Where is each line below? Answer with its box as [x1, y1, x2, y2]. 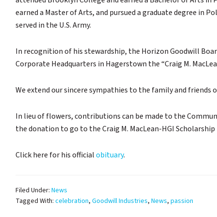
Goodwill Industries [92, 196, 148, 206]
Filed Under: [15, 186, 51, 196]
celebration [55, 196, 89, 206]
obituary [96, 150, 124, 161]
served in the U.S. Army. [15, 20, 91, 31]
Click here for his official [15, 150, 96, 161]
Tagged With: [15, 196, 55, 206]
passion [170, 196, 193, 206]
